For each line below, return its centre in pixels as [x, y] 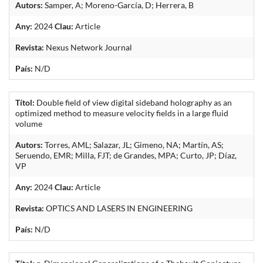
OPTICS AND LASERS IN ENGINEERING [118, 208]
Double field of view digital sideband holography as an [133, 102]
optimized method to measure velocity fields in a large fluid [122, 113]
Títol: [25, 102]
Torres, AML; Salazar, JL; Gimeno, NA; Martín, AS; [133, 144]
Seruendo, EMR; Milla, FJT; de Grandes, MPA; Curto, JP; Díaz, [126, 155]
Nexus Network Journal [88, 47]
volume [29, 123]
